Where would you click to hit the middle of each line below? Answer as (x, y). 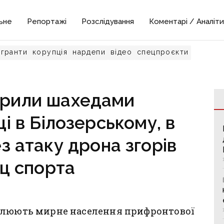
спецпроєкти (163, 52)
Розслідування (108, 21)
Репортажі (47, 21)
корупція (50, 52)
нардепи (89, 52)
